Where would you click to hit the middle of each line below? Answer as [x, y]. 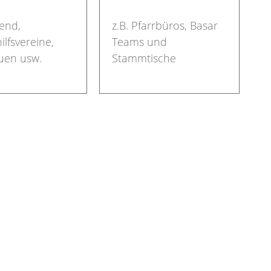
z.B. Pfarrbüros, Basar [165, 25]
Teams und [139, 41]
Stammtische [144, 58]
